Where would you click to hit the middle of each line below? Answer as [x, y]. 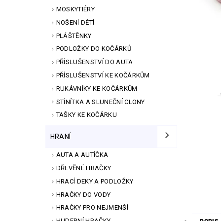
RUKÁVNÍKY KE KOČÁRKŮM [97, 88]
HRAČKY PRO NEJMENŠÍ [92, 208]
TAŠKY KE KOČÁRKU [86, 115]
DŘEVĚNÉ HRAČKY [84, 168]
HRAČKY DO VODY [83, 194]
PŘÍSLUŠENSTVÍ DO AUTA [94, 62]
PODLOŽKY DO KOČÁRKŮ [93, 49]
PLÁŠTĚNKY [74, 36]
